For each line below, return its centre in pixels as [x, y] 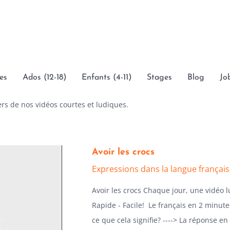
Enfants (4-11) [107, 77]
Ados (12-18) [44, 77]
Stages [159, 77]
